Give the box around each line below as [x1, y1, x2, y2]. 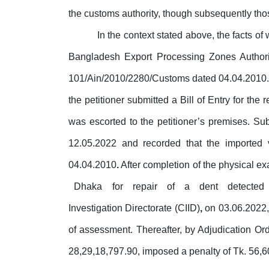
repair [132, 181, 162, 192]
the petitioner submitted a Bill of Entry [68, 95, 231, 106]
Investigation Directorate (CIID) [68, 203, 200, 214]
